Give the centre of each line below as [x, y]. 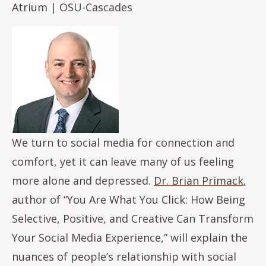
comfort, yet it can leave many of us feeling [123, 161]
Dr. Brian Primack [199, 180]
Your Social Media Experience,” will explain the [130, 237]
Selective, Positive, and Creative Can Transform [133, 218]
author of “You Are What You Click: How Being [129, 199]
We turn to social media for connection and [123, 142]
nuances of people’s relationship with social [124, 256]
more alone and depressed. [83, 180]
